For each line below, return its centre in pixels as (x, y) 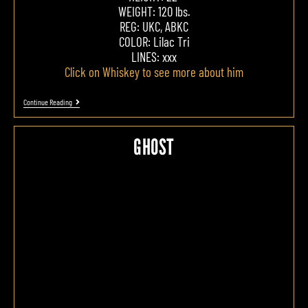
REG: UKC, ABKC (154, 26)
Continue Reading (47, 101)
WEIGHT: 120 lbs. (154, 11)
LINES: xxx (154, 56)
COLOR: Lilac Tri (154, 41)
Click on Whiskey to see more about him (154, 71)
